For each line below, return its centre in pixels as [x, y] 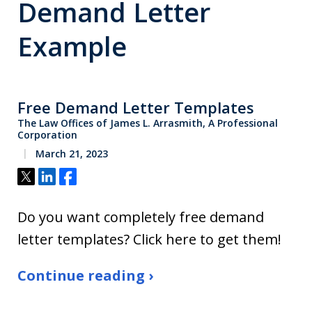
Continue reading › [85, 275]
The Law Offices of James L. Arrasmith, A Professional [148, 123]
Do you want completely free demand [141, 217]
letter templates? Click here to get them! [149, 239]
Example [72, 46]
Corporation [47, 135]
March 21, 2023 [70, 154]
